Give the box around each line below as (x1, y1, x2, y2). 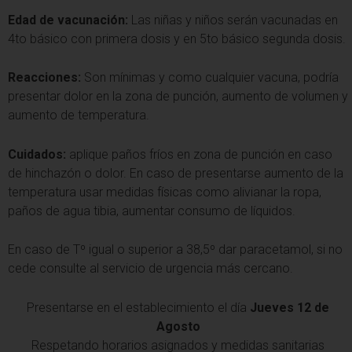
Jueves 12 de (250, 299, 329, 315)
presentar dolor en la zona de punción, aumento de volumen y (8, 89, 348, 104)
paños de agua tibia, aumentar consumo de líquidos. (8, 203, 295, 218)
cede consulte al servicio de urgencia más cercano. (8, 261, 293, 277)
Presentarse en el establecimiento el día (27, 299, 250, 315)
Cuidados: (8, 146, 69, 162)
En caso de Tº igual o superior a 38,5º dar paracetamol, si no (8, 242, 343, 258)
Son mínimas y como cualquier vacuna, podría (81, 70, 339, 86)
